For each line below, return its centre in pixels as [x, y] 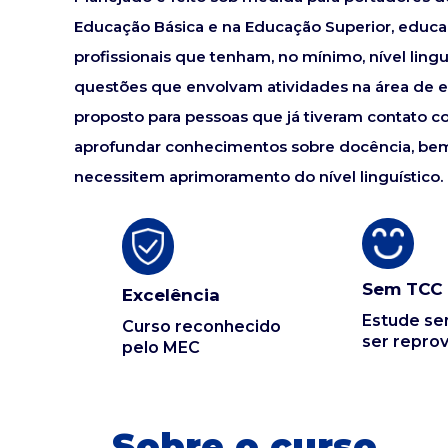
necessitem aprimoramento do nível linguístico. [258, 176]
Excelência [171, 295]
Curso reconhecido [201, 327]
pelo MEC [161, 348]
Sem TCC [403, 289]
